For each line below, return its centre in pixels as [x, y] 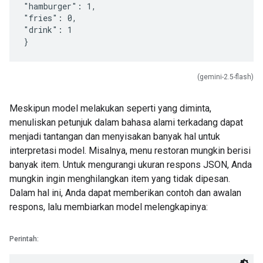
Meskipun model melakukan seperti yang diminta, [110, 108]
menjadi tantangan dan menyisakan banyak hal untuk [115, 136]
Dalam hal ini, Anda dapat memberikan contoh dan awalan [125, 193]
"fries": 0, [50, 18]
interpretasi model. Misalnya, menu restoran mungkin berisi [130, 151]
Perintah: [24, 239]
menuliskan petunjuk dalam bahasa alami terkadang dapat [126, 122]
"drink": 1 [48, 30]
